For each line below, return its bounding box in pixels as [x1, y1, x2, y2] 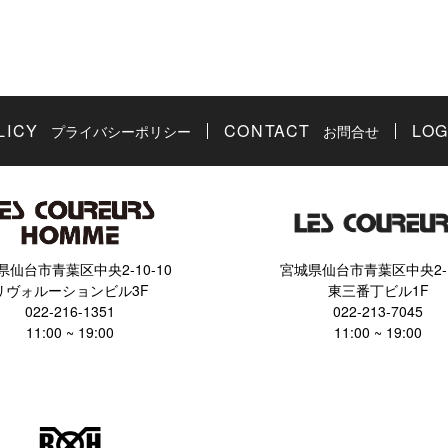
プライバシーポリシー [50, 121, 191, 142]
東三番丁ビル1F [327, 280, 429, 301]
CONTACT [223, 119, 312, 143]
